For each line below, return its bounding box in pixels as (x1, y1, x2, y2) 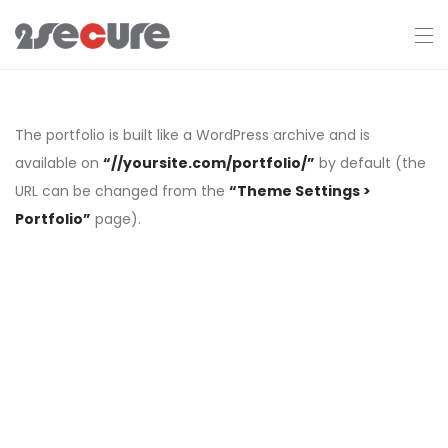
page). (91, 209, 141, 229)
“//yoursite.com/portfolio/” (103, 153, 315, 173)
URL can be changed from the (15, 181, 229, 201)
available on (15, 153, 103, 173)
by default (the (315, 153, 426, 173)
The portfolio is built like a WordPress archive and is (15, 125, 370, 145)
